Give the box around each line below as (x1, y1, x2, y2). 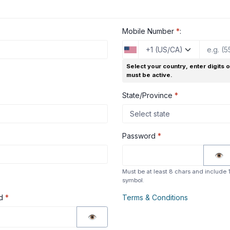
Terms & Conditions (122, 193, 188, 202)
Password (122, 131, 158, 140)
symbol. (122, 177, 144, 184)
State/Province (122, 91, 175, 100)
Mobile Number (122, 27, 176, 35)
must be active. (126, 71, 172, 79)
